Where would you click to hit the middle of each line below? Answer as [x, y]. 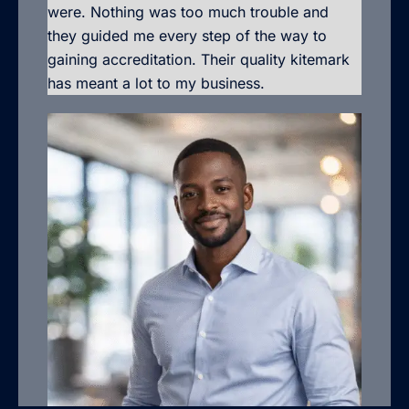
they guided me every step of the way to [187, 35]
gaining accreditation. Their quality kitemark [199, 59]
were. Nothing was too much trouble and [188, 11]
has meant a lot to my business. [156, 83]
